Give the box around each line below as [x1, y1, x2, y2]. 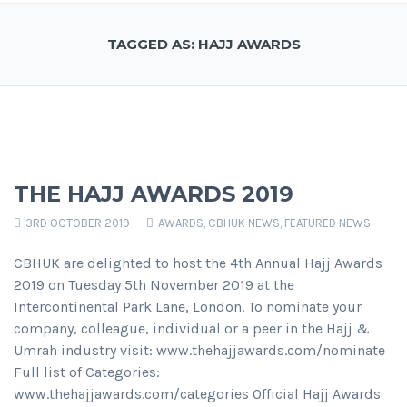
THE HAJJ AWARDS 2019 [14, 181, 293, 208]
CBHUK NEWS [208, 216, 280, 231]
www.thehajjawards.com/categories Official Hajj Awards [14, 385, 381, 403]
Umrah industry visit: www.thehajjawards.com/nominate [14, 342, 385, 360]
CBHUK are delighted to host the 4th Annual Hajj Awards [14, 254, 382, 273]
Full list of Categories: [14, 363, 160, 382]
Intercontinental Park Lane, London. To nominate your [14, 298, 362, 316]
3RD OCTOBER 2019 [23, 216, 130, 231]
